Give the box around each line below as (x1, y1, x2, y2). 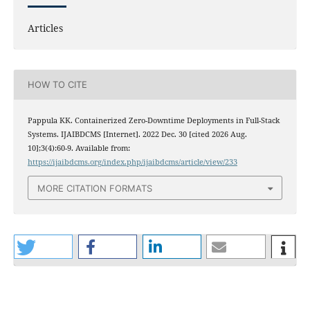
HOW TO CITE (27, 79, 87, 91)
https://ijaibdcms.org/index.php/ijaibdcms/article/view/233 (27, 156, 237, 167)
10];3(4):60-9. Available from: (27, 143, 130, 153)
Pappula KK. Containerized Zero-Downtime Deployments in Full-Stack (27, 115, 280, 125)
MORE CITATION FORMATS (37, 182, 152, 194)
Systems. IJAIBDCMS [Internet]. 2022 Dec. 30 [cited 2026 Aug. (27, 129, 247, 139)
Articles (27, 21, 63, 35)
